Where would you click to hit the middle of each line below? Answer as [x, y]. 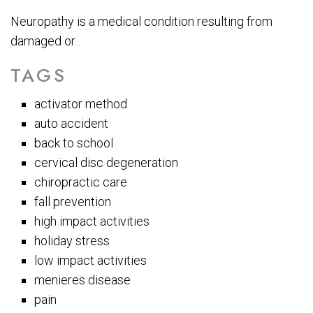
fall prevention [73, 202]
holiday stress [72, 241]
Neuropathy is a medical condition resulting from [141, 22]
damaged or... [46, 41]
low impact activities [91, 261]
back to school [74, 143]
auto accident [72, 124]
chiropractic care [81, 182]
